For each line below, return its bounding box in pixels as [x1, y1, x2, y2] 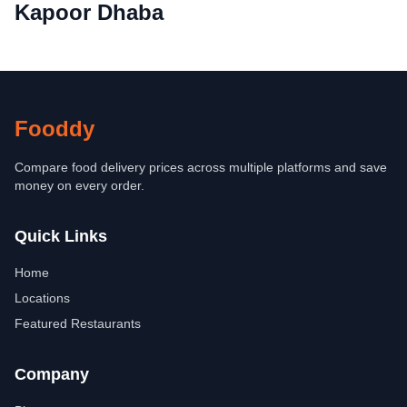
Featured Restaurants [15, 316, 141, 331]
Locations [15, 291, 70, 305]
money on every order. [15, 178, 144, 193]
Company [15, 365, 89, 383]
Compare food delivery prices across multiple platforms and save [15, 160, 387, 174]
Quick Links [15, 227, 107, 245]
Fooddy [15, 116, 94, 141]
